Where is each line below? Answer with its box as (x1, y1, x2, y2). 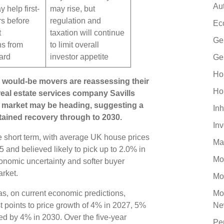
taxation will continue (49, 28, 124, 37)
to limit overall (49, 40, 99, 49)
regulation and (49, 16, 101, 25)
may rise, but (49, 4, 95, 13)
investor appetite (49, 52, 110, 61)
